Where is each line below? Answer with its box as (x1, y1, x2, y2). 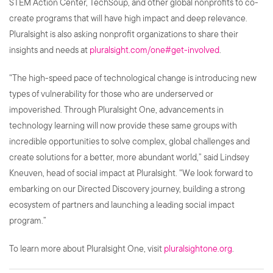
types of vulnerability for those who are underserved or (9, 89, 213, 99)
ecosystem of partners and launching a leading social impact (9, 200, 235, 210)
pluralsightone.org (164, 244, 232, 253)
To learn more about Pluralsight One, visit (9, 244, 164, 253)
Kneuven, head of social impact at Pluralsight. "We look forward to (9, 168, 253, 178)
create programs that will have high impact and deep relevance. (9, 13, 247, 23)
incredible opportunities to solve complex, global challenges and (9, 136, 250, 146)
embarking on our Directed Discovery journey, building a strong (9, 184, 245, 194)
